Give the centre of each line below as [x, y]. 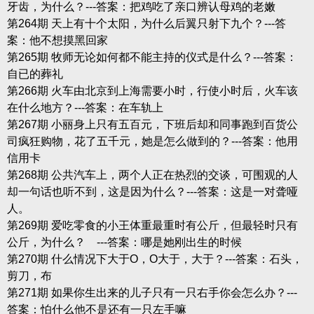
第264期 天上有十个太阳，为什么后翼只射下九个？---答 [146, 23]
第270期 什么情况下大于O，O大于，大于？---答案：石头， [155, 259]
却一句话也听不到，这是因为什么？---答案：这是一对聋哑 [152, 191]
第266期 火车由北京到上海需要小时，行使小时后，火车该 [152, 90]
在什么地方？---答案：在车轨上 [85, 107]
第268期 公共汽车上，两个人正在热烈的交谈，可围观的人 [152, 175]
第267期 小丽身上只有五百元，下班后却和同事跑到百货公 [152, 124]
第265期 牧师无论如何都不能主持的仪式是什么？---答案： [152, 57]
